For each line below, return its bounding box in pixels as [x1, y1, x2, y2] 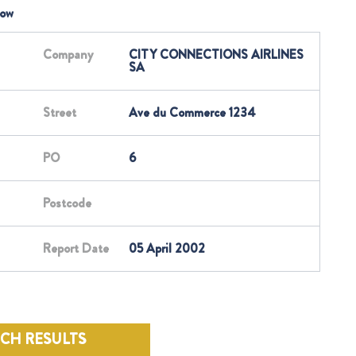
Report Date [43, 239, 109, 257]
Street [43, 103, 76, 122]
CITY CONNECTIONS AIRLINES [129, 45, 304, 64]
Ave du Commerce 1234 [129, 103, 256, 122]
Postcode [43, 194, 91, 212]
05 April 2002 [129, 239, 205, 257]
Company [43, 45, 93, 64]
